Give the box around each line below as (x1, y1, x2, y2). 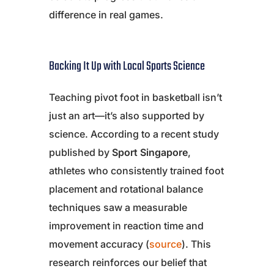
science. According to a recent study (49, 128, 219, 141)
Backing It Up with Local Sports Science (49, 57, 205, 76)
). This (182, 238, 211, 251)
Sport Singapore (112, 146, 188, 159)
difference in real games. (49, 9, 163, 21)
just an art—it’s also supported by (49, 109, 204, 122)
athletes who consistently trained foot (49, 165, 224, 177)
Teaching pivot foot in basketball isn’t (49, 91, 222, 104)
